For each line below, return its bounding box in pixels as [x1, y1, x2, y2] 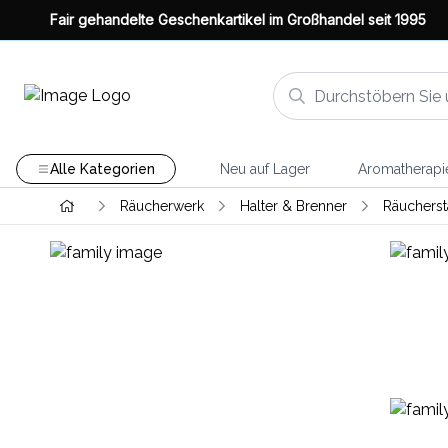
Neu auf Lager [219, 161, 310, 177]
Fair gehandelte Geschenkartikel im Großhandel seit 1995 [50, 11, 426, 28]
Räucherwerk [119, 198, 204, 214]
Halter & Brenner [239, 198, 347, 214]
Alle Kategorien [49, 161, 155, 177]
